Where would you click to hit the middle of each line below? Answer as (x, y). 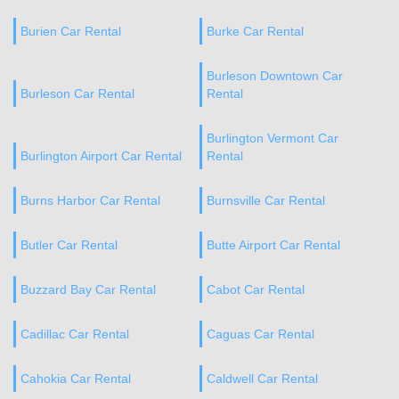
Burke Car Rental (255, 31)
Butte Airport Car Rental (273, 245)
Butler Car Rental (69, 245)
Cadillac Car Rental (75, 334)
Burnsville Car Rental (265, 200)
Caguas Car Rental (260, 334)
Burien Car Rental (71, 31)
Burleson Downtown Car (274, 76)
